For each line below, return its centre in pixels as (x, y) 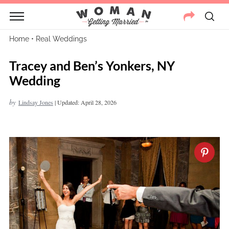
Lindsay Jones (36, 102)
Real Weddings (61, 39)
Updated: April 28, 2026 (87, 102)
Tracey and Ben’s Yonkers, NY (92, 65)
